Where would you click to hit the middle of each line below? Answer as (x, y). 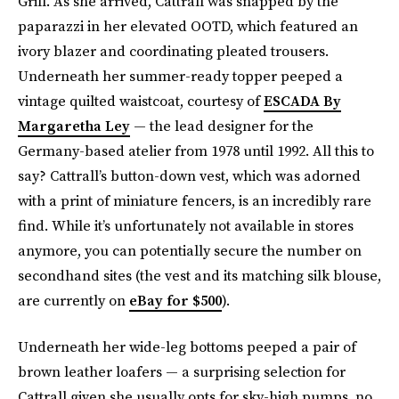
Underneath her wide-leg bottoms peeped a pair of (187, 346)
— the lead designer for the (222, 126)
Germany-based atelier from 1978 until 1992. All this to (196, 151)
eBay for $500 (175, 300)
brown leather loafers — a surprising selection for (182, 371)
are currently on (73, 300)
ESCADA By (302, 101)
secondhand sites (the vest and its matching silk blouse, (199, 275)
